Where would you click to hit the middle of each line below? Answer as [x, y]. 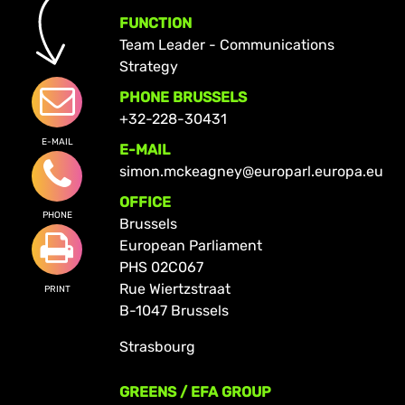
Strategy [148, 66]
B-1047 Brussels [174, 310]
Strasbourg [157, 346]
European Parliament [190, 245]
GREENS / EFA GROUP [195, 391]
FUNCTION [155, 23]
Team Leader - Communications [226, 44]
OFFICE [145, 202]
